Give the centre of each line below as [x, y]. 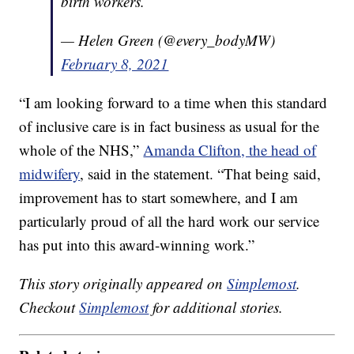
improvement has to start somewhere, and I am [159, 198]
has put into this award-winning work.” [137, 245]
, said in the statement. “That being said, [201, 174]
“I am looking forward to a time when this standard [173, 103]
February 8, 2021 [115, 64]
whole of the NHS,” [81, 150]
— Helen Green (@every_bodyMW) [168, 40]
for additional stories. [216, 307]
